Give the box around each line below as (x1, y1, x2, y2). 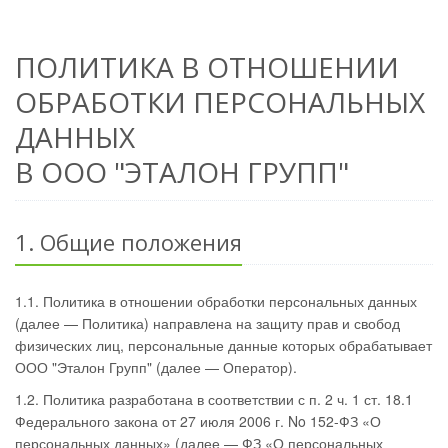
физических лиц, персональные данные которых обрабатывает (15, 335, 432, 355)
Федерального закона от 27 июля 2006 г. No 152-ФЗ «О (15, 411, 381, 431)
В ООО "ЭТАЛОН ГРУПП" (15, 153, 349, 191)
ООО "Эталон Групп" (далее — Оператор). (15, 357, 297, 377)
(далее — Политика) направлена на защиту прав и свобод (15, 313, 400, 333)
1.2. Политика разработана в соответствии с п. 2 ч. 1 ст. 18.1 (15, 389, 413, 409)
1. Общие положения (15, 227, 242, 257)
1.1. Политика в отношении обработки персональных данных (15, 291, 417, 311)
